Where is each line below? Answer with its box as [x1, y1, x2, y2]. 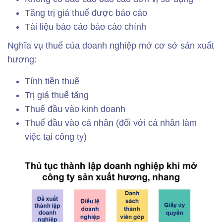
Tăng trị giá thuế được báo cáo [25, 8, 147, 18]
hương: [7, 55, 37, 64]
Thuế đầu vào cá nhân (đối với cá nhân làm [25, 118, 197, 128]
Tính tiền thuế [25, 76, 79, 86]
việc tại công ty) [25, 132, 87, 142]
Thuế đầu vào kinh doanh [25, 104, 125, 114]
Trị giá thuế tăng [25, 90, 89, 100]
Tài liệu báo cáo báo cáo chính [25, 22, 146, 32]
